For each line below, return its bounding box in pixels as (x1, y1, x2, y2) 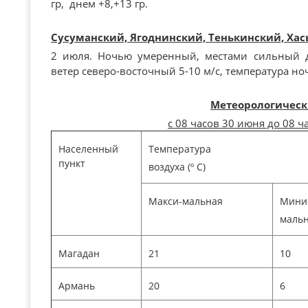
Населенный (58, 142, 118, 155)
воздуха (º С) (148, 160, 206, 173)
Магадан (58, 247, 100, 260)
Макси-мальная (148, 195, 223, 208)
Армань (58, 279, 95, 292)
